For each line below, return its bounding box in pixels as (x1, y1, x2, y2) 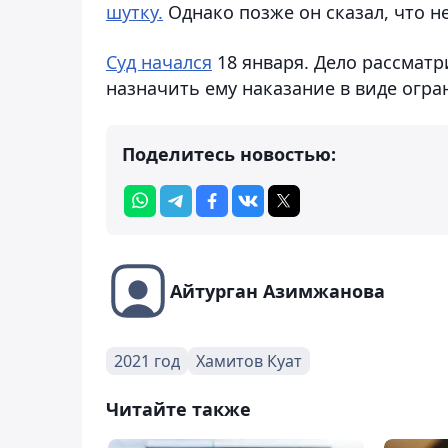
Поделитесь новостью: (122, 141, 336, 166)
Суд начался (106, 49, 212, 74)
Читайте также (106, 396, 251, 421)
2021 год (114, 349, 180, 372)
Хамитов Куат (196, 349, 302, 372)
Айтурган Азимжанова (170, 278, 385, 303)
